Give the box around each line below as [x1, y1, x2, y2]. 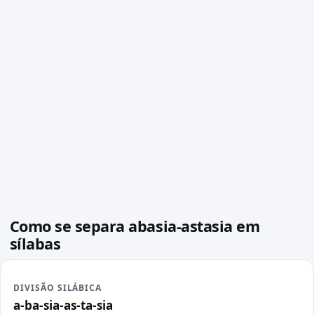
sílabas [9, 233, 61, 254]
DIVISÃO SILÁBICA [13, 282, 102, 294]
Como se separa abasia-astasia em [9, 215, 260, 236]
